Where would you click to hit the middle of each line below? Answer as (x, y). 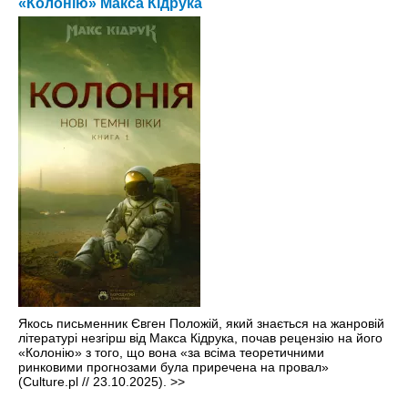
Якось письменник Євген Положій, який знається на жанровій (201, 324)
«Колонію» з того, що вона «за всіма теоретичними (171, 353)
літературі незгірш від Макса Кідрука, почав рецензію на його (200, 338)
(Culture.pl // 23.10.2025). (94, 382)
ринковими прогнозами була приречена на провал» (173, 367)
